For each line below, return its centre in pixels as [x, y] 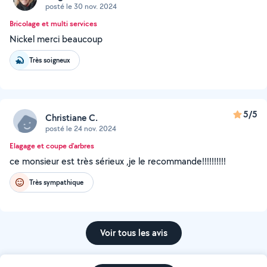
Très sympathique [56, 182]
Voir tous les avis [133, 233]
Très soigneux [49, 60]
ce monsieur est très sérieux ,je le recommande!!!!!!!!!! [118, 161]
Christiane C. [72, 117]
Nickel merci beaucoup [56, 39]
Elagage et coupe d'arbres [52, 146]
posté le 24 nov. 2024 [81, 128]
